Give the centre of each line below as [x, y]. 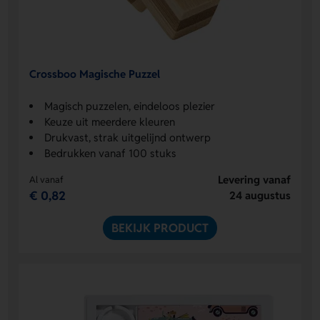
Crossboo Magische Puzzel [95, 74]
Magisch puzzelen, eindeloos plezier [130, 106]
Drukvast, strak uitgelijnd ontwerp [128, 138]
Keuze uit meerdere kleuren [110, 122]
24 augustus [260, 196]
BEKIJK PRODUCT [160, 228]
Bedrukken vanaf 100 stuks [111, 154]
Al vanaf [47, 180]
